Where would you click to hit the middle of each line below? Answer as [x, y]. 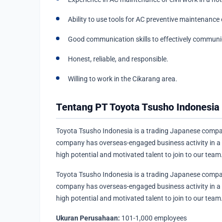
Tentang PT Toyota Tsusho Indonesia [138, 107]
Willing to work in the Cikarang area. [123, 79]
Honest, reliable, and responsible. [118, 59]
